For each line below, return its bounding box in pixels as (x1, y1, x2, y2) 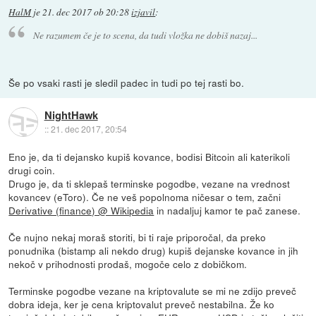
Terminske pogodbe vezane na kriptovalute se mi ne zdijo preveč (8, 284, 297, 298)
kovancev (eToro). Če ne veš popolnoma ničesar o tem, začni (8, 190, 281, 205)
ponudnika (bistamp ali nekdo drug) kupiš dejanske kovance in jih (8, 243, 299, 258)
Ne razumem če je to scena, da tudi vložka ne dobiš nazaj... (32, 28, 257, 42)
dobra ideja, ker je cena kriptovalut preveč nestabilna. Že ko (8, 297, 275, 312)
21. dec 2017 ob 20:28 (42, 5, 130, 18)
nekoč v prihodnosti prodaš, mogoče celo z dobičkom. (8, 257, 248, 272)
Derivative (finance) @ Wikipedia (8, 203, 154, 218)
